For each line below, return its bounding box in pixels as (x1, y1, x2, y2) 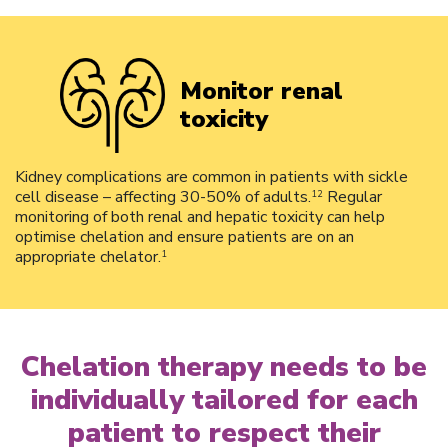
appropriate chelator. (15, 245, 161, 268)
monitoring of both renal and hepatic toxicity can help (15, 205, 385, 228)
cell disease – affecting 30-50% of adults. (15, 185, 311, 208)
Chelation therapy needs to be (21, 347, 427, 386)
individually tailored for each (30, 380, 418, 419)
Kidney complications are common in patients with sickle (15, 165, 408, 188)
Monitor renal (180, 75, 343, 108)
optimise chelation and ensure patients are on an (15, 225, 354, 248)
